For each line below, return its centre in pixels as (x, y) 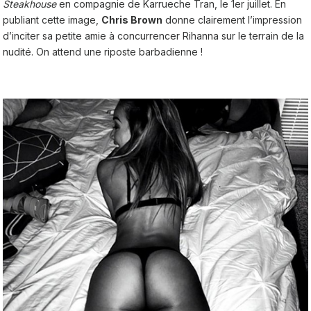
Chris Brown (132, 19)
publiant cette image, (52, 19)
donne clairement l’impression (232, 19)
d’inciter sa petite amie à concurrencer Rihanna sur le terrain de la (153, 35)
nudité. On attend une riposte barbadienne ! (103, 51)
